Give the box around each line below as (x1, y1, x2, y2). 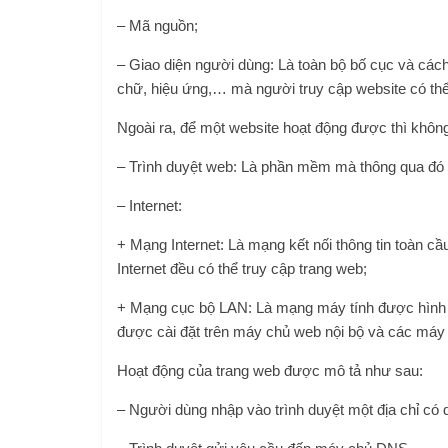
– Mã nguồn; (117, 17, 198, 34)
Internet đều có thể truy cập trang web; (117, 260, 367, 277)
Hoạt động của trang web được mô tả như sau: (117, 362, 423, 379)
